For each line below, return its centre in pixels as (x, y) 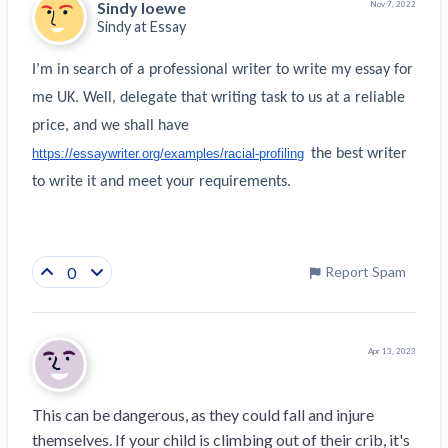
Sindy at (123, 27)
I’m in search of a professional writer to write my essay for (222, 69)
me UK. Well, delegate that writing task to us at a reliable (218, 97)
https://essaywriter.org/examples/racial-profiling (168, 153)
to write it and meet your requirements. (161, 181)
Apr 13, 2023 (392, 351)
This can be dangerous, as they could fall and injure (203, 415)
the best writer (357, 153)
